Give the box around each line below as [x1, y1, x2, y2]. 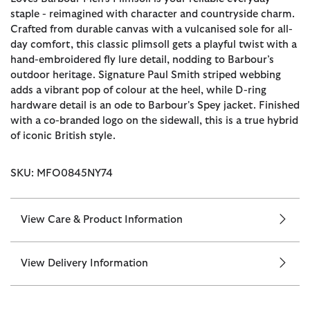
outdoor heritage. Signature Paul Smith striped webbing [10, 70, 281, 81]
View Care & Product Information [21, 215, 183, 226]
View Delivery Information [21, 258, 148, 269]
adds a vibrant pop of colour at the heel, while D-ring [10, 85, 266, 96]
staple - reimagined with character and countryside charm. [10, 9, 295, 20]
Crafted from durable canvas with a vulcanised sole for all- [10, 24, 293, 35]
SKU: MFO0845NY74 [10, 168, 113, 179]
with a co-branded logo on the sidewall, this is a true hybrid [10, 116, 298, 127]
